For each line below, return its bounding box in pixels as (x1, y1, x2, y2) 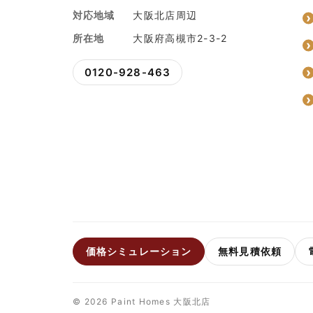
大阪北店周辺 (133, 9, 198, 22)
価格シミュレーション (86, 245, 192, 258)
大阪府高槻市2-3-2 (133, 32, 228, 45)
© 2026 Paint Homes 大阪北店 (73, 296, 211, 307)
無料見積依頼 (218, 245, 282, 258)
